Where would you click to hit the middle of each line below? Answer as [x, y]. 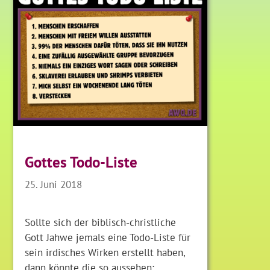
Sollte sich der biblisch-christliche [101, 222]
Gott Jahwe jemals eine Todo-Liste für [108, 237]
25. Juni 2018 [54, 184]
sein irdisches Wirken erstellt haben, [105, 253]
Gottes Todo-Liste [81, 162]
